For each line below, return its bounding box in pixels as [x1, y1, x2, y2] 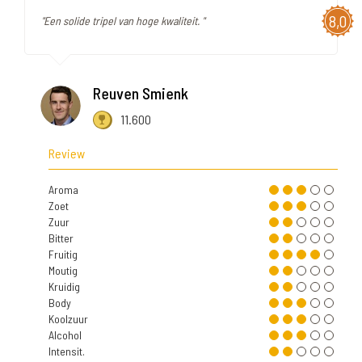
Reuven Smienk [93, 82, 188, 103]
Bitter [48, 230, 74, 245]
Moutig [48, 263, 78, 277]
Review [48, 145, 85, 161]
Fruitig [48, 246, 78, 261]
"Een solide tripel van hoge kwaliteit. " [41, 13, 204, 27]
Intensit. [48, 343, 85, 358]
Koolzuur [48, 311, 88, 326]
